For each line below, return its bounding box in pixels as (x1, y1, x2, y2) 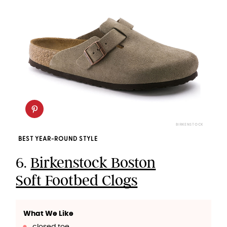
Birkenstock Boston (30, 153, 156, 172)
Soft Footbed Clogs (16, 171, 138, 190)
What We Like (23, 210, 74, 217)
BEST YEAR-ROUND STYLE (18, 136, 98, 142)
